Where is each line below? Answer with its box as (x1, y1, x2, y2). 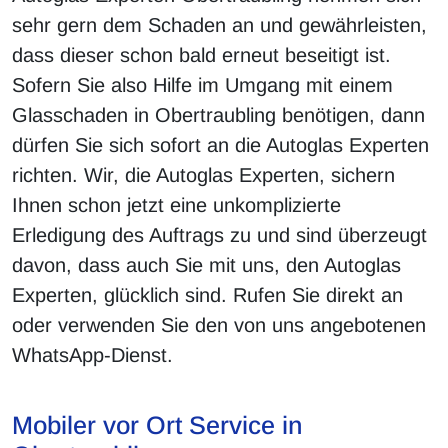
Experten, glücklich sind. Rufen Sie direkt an (12, 284, 403, 307)
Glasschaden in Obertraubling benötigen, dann (12, 104, 425, 127)
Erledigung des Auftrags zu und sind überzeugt (12, 224, 427, 247)
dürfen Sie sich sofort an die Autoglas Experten (12, 134, 429, 157)
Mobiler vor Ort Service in (12, 411, 302, 440)
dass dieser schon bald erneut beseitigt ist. (12, 44, 391, 67)
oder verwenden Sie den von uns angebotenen (12, 314, 426, 337)
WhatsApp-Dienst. (12, 344, 173, 367)
